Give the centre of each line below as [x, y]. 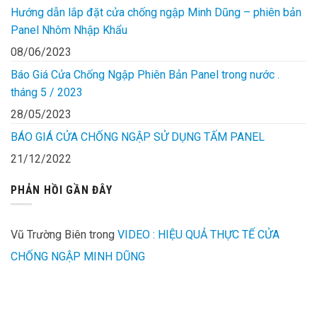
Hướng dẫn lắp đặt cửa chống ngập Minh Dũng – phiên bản [156, 12]
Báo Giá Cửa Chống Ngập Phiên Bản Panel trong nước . [145, 74]
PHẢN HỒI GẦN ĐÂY [62, 190]
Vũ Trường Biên [48, 235]
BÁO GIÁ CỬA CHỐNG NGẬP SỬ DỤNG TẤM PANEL [138, 137]
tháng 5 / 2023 [47, 92]
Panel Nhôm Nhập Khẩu [69, 30]
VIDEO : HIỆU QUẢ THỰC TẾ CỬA [198, 235]
